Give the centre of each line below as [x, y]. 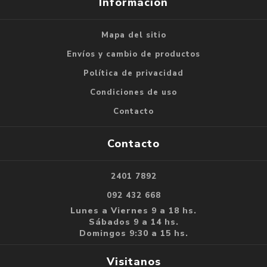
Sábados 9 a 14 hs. [133, 222]
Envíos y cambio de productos [133, 54]
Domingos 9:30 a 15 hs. [133, 233]
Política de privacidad [133, 73]
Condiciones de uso [133, 92]
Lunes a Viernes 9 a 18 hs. [133, 210]
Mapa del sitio [133, 35]
